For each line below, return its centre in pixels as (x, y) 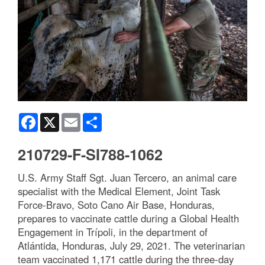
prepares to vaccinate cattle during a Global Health (128, 218)
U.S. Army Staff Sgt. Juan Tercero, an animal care (127, 177)
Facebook (56, 117)
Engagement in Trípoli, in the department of (113, 232)
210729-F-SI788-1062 (90, 154)
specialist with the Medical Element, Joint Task (119, 191)
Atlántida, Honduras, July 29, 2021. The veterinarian (131, 245)
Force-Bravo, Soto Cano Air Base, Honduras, (116, 204)
